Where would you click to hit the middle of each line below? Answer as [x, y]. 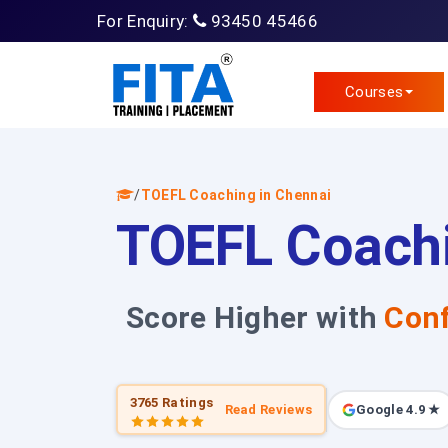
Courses [374, 92]
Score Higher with [255, 317]
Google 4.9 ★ [398, 409]
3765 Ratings [171, 402]
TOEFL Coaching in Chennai [236, 195]
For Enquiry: [145, 21]
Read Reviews [268, 409]
